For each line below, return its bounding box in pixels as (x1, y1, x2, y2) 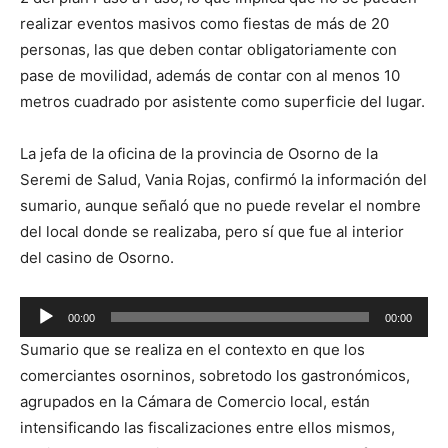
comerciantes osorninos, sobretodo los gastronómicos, (20, 366, 410, 386)
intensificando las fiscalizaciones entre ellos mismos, (20, 418, 395, 438)
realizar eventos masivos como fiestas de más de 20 (20, 14, 389, 34)
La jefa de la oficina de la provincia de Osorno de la (20, 144, 378, 164)
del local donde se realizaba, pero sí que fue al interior (20, 222, 404, 242)
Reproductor (19, 299, 108, 319)
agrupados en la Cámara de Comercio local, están (20, 392, 370, 412)
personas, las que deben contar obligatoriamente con (20, 40, 397, 60)
